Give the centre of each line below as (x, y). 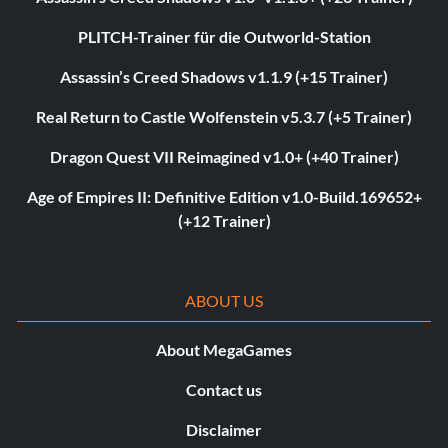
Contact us (224, 389)
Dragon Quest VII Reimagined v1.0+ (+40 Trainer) (224, 156)
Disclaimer (224, 429)
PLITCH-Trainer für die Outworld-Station (224, 36)
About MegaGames (224, 349)
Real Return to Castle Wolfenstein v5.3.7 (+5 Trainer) (224, 116)
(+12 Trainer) (224, 220)
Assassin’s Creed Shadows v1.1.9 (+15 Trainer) (224, 76)
